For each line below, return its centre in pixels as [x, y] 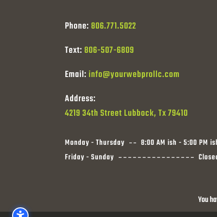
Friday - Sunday [90, 157]
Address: [81, 99]
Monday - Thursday [95, 143]
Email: [77, 75]
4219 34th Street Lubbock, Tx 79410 [127, 114]
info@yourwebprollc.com [134, 75]
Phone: [78, 27]
